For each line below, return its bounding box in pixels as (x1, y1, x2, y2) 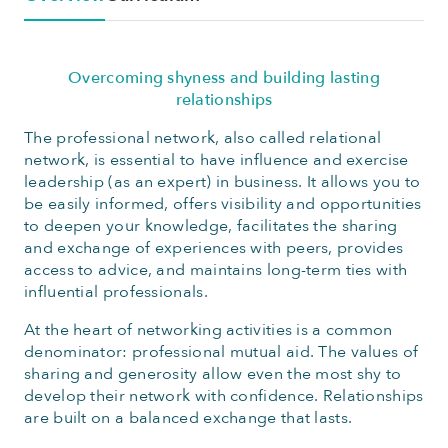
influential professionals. (24, 281, 208, 303)
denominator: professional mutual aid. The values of (24, 341, 419, 363)
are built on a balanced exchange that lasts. (24, 407, 353, 429)
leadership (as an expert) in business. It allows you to (24, 171, 421, 193)
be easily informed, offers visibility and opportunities (24, 193, 422, 215)
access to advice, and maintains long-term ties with (24, 259, 408, 281)
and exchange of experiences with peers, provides (24, 237, 404, 259)
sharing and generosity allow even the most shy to (24, 363, 402, 385)
